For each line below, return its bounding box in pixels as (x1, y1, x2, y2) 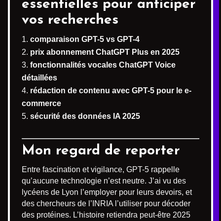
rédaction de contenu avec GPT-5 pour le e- (30, 86, 191, 95)
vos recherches (22, 13, 118, 27)
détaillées (22, 74, 57, 82)
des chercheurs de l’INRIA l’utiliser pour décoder (22, 199, 190, 208)
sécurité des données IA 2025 (30, 112, 140, 120)
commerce (22, 99, 61, 108)
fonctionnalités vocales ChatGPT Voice (30, 61, 176, 69)
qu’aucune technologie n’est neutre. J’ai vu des (22, 177, 186, 185)
